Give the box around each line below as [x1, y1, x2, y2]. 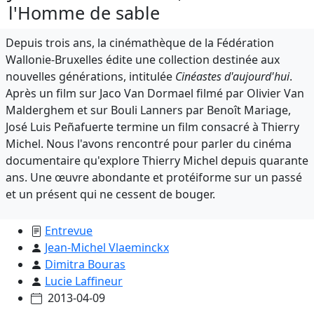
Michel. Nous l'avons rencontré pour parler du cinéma [6, 135, 292, 151]
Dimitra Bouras [45, 256, 125, 272]
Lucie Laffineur [45, 273, 123, 289]
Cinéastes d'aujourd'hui [175, 68, 289, 84]
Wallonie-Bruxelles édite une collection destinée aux [6, 51, 280, 67]
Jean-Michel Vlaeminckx [45, 239, 169, 255]
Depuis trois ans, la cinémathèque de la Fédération [6, 34, 274, 50]
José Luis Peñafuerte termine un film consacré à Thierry [6, 118, 299, 135]
